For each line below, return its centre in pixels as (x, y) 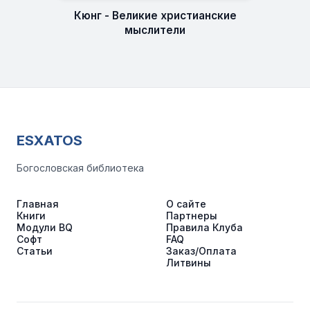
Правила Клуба (204, 227)
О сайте (186, 204)
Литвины (189, 263)
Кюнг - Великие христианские (155, 15)
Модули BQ (45, 227)
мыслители (155, 30)
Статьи (35, 251)
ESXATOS (49, 140)
